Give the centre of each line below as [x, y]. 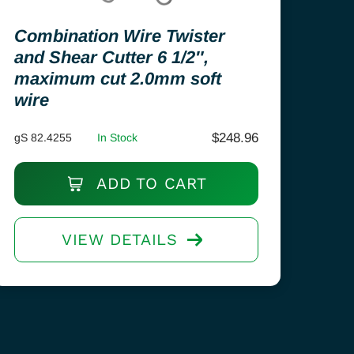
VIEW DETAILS [120, 239]
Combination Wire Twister [120, 36]
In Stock [118, 137]
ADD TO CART [149, 183]
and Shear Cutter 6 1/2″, [112, 57]
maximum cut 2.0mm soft [118, 79]
